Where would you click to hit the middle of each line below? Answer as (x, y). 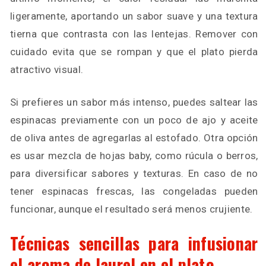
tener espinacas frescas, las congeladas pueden (134, 191)
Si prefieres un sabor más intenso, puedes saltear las (134, 102)
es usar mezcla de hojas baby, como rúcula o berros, (134, 156)
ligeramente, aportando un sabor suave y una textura (134, 16)
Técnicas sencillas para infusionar (134, 243)
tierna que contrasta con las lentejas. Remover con (134, 34)
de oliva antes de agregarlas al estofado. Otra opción (134, 138)
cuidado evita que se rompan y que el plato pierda (134, 52)
